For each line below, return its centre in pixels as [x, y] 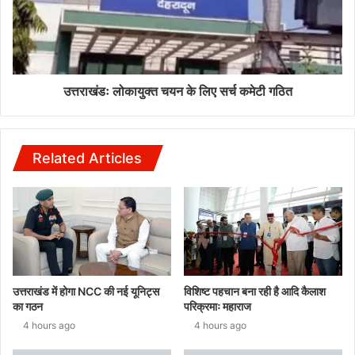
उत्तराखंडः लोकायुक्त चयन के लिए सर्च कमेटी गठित [177, 91]
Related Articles [87, 158]
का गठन [28, 307]
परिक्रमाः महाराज [218, 307]
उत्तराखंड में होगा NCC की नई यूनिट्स [86, 292]
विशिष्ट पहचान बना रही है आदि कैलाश [255, 292]
